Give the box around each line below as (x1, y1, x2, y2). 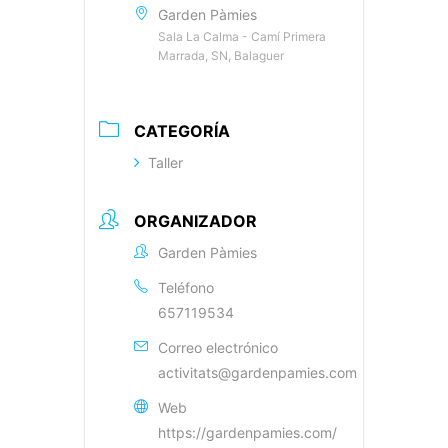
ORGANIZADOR (134, 211, 257, 232)
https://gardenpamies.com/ (158, 424, 337, 442)
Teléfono (158, 279, 214, 297)
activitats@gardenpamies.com (158, 364, 357, 382)
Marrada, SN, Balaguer (158, 48, 284, 64)
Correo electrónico (158, 339, 278, 357)
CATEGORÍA (134, 121, 230, 142)
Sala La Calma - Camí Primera (158, 29, 326, 45)
